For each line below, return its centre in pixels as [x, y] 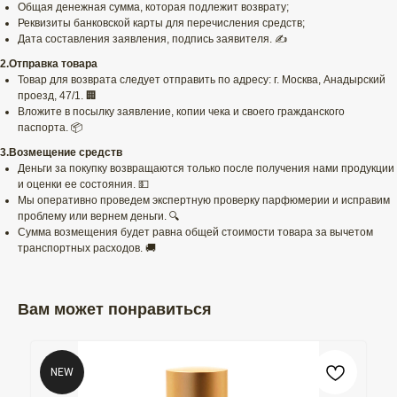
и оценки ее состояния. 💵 [83, 185]
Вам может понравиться [115, 310]
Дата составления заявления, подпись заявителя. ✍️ [152, 39]
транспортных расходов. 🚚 [87, 249]
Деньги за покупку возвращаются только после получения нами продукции [206, 169]
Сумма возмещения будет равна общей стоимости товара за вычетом [195, 233]
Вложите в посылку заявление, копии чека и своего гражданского [181, 112]
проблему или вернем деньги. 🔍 [99, 217]
